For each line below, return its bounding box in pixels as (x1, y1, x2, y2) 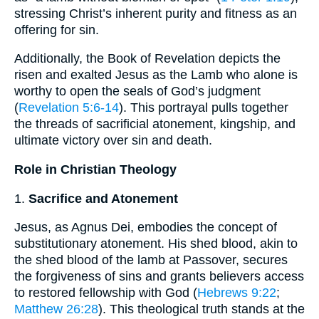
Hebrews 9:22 (197, 286, 276, 300)
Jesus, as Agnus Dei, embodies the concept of (14, 220, 277, 235)
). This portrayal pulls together (119, 100, 288, 115)
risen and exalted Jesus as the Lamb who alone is (14, 68, 298, 83)
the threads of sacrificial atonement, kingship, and (14, 117, 296, 132)
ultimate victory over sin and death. (14, 133, 212, 148)
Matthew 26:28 (14, 302, 98, 317)
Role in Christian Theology (14, 162, 177, 177)
